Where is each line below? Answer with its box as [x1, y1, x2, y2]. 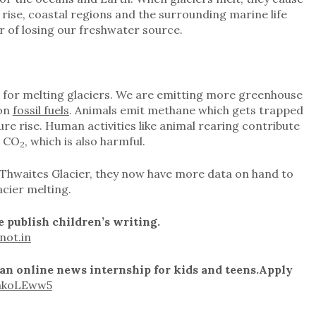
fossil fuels [12, 102, 69, 117]
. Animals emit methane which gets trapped [68, 102, 303, 117]
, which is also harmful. [24, 133, 145, 148]
